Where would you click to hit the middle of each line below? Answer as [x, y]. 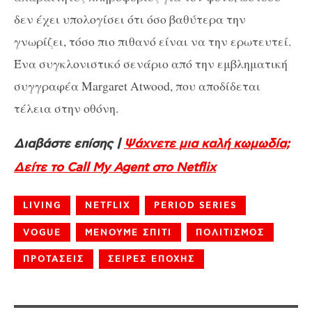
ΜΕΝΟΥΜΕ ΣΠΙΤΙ [128, 233]
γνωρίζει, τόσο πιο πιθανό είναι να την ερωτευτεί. [153, 41]
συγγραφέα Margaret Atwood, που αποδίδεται [137, 86]
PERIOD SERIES [195, 205]
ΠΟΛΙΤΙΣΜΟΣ [230, 233]
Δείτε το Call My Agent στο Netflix [115, 167]
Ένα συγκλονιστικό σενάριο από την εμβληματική [151, 64]
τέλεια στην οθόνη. [66, 108]
